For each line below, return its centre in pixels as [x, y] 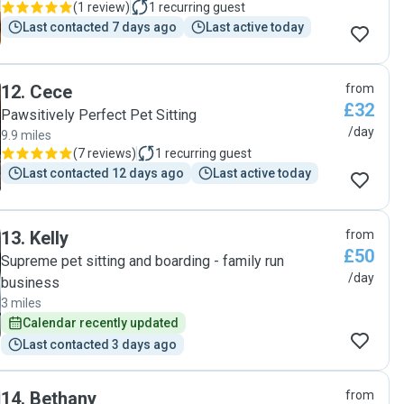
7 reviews [105, 153]
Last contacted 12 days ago [103, 173]
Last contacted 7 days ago [100, 27]
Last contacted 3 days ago [100, 344]
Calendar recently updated [101, 323]
